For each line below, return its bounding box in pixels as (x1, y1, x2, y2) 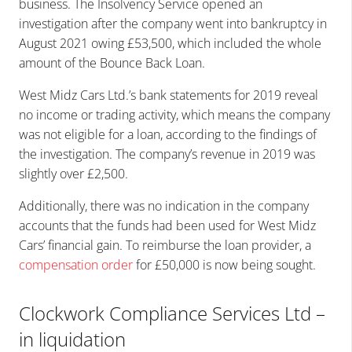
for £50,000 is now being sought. (133, 255, 316, 273)
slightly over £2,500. (19, 164, 128, 182)
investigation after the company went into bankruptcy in (19, 14, 327, 32)
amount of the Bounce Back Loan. (19, 53, 205, 71)
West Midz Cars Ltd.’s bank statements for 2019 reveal (19, 86, 318, 104)
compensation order (19, 255, 133, 273)
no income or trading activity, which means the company (19, 105, 330, 123)
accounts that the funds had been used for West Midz (19, 216, 316, 234)
